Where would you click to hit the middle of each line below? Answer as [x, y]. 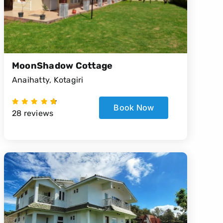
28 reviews [33, 113]
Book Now [134, 108]
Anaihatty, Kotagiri [48, 80]
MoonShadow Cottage [62, 66]
